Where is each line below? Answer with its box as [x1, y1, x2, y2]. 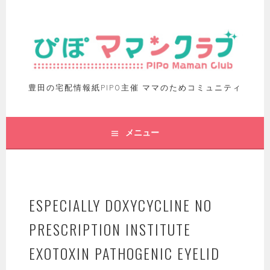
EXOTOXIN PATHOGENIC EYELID [29, 242, 221, 265]
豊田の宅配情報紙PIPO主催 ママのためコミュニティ [28, 83, 242, 93]
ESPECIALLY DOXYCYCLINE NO [29, 194, 213, 216]
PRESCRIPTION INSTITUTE [29, 218, 192, 240]
